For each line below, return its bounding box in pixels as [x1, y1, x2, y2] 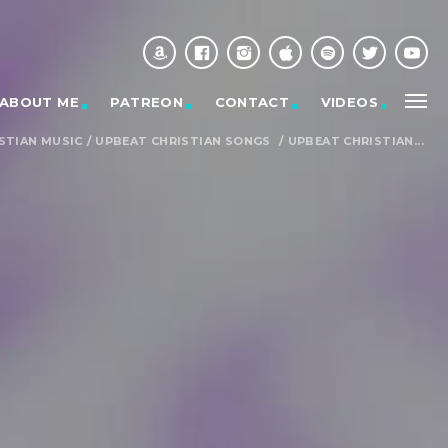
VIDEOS [320, 94, 378, 110]
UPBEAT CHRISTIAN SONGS [95, 134, 271, 148]
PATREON [110, 94, 184, 110]
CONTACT [214, 94, 290, 110]
